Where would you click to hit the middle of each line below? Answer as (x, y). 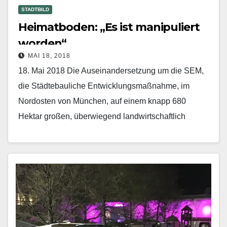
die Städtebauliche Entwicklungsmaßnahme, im (104, 86)
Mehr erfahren (48, 170)
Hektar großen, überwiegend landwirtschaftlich (102, 116)
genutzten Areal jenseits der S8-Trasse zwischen (106, 131)
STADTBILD (35, 9)
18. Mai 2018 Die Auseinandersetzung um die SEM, (111, 70)
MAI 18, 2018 (49, 55)
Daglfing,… (39, 146)
